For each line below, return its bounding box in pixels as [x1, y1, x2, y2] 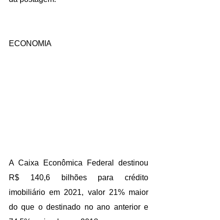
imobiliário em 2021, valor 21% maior [9, 188, 148, 196]
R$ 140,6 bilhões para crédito [9, 173, 148, 182]
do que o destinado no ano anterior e [9, 202, 148, 211]
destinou [118, 158, 148, 167]
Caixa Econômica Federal [18, 158, 118, 167]
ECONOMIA [9, 39, 52, 48]
